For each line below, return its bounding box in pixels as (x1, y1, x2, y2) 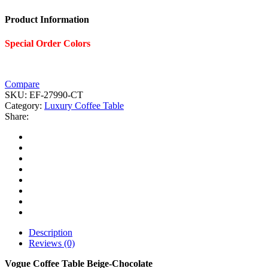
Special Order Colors (5, 38, 90, 48)
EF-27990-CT (29, 89, 83, 100)
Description (29, 227, 72, 237)
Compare (5, 78, 39, 89)
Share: (5, 111, 29, 121)
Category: (5, 100, 44, 111)
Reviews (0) (29, 237, 75, 248)
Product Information (5, 14, 89, 25)
